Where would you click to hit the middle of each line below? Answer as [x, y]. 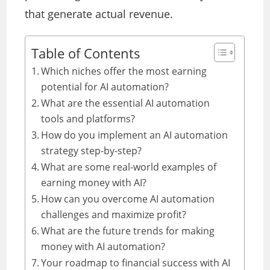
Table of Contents [86, 54]
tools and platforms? [88, 119]
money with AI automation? [103, 247]
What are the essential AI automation [126, 103]
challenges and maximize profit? [114, 215]
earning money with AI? [94, 183]
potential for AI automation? [105, 87]
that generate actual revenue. [99, 14]
